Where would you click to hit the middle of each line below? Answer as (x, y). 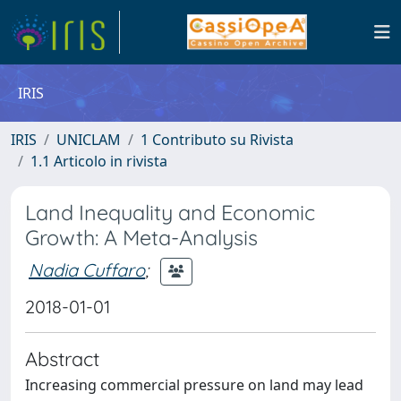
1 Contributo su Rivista (217, 140)
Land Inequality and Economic (170, 213)
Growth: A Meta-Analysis (141, 238)
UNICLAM (89, 140)
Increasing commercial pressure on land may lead (194, 385)
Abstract (62, 358)
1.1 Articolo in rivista (99, 161)
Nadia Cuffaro (87, 269)
